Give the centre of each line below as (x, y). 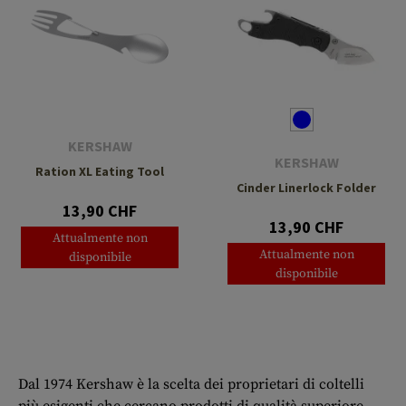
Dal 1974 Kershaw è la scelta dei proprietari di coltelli (191, 385)
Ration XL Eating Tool (100, 172)
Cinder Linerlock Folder (306, 188)
